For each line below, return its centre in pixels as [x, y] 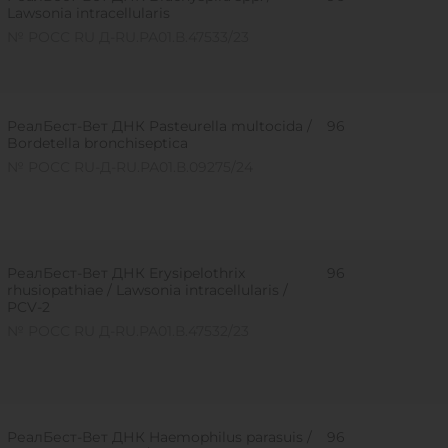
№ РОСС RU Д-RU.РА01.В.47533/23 [127, 37]
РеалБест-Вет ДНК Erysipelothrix [125, 273]
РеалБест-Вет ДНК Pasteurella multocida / [159, 126]
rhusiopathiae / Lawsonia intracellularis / [147, 290]
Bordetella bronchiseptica [97, 143]
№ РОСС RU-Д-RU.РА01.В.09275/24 [129, 167]
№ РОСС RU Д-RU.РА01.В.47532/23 [127, 331]
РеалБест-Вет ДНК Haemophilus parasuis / [159, 437]
